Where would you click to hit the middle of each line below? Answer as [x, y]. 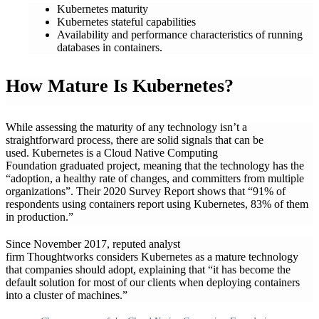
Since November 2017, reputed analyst [93, 244]
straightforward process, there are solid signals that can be [135, 140]
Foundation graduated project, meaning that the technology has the [155, 166]
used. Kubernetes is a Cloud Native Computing [112, 153]
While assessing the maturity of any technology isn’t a [126, 127]
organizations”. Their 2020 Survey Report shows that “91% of [146, 192]
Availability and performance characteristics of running [180, 35]
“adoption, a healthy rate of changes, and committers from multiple [155, 179]
